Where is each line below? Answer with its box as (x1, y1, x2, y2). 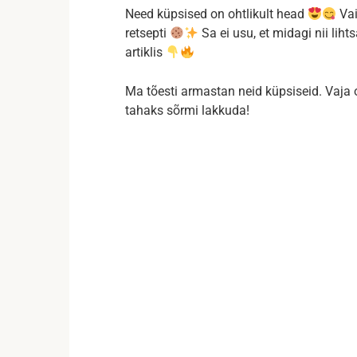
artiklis (125, 45, 166, 60)
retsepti (125, 25, 170, 41)
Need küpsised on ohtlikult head (125, 6, 308, 22)
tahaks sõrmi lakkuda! (125, 103, 249, 118)
